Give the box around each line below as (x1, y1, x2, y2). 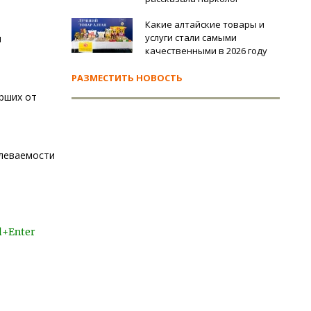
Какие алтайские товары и (145, 18, 264, 31)
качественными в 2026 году (145, 44, 267, 57)
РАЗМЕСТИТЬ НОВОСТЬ (72, 72, 183, 84)
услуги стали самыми (145, 31, 237, 44)
